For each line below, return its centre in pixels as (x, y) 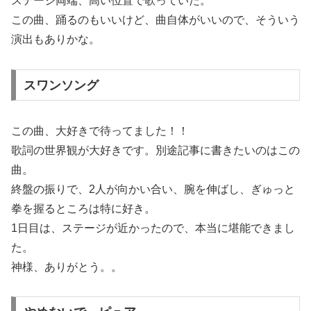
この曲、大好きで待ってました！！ (100, 131)
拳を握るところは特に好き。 (83, 208)
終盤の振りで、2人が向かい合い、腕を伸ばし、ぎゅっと (153, 189)
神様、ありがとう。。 (67, 267)
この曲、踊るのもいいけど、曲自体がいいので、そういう (155, 20)
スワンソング (61, 85)
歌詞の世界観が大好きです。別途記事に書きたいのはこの (155, 150)
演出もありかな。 (56, 39)
